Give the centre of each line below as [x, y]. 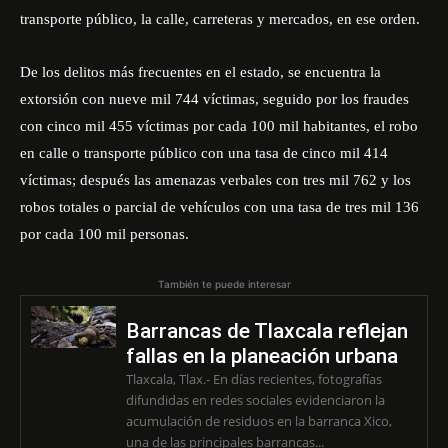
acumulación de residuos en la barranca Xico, [258, 421]
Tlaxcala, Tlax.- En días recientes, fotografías [253, 379]
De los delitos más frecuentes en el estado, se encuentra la [200, 72]
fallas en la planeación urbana [261, 356]
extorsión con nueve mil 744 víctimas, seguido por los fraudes [214, 99]
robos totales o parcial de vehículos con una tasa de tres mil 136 [219, 207]
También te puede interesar [224, 284]
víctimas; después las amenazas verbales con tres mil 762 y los [215, 180]
